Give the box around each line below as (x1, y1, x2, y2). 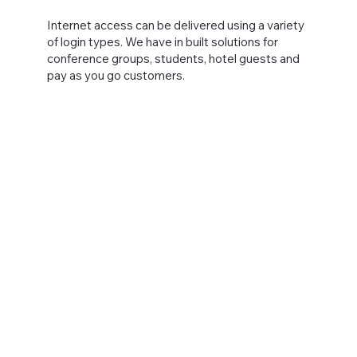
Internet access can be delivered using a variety (46, 17, 304, 33)
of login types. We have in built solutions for (46, 33, 278, 49)
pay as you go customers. (46, 67, 187, 83)
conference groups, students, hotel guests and (46, 50, 300, 66)
